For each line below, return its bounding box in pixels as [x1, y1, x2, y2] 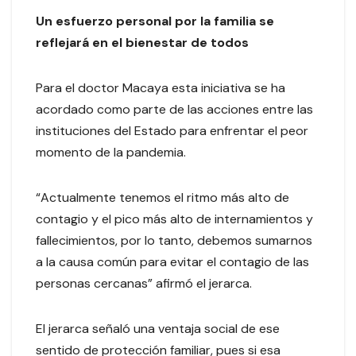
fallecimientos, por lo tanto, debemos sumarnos [36, 232, 312, 250]
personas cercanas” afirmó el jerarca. [36, 275, 258, 292]
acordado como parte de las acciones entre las [36, 101, 313, 118]
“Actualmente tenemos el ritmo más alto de [36, 189, 289, 207]
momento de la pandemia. [36, 144, 192, 161]
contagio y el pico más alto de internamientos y [36, 211, 313, 228]
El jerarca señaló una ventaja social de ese [36, 320, 280, 338]
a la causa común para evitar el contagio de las [36, 253, 309, 271]
